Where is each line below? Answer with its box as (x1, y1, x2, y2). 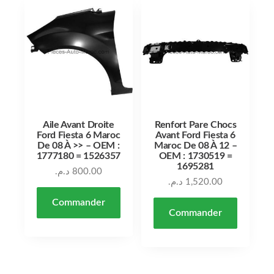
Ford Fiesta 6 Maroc (37, 130, 120, 140)
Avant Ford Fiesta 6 (155, 130, 236, 140)
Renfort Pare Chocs (155, 119, 237, 130)
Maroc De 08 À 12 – (154, 140, 237, 150)
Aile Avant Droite (43, 119, 114, 130)
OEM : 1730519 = (158, 150, 232, 161)
